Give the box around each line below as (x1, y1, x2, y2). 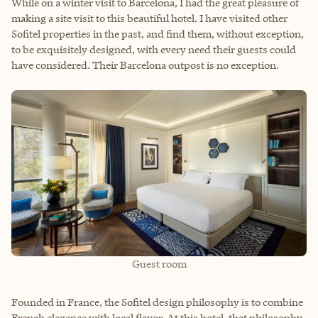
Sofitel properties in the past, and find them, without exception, (11, 26, 304, 40)
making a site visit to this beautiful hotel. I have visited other (11, 11, 287, 25)
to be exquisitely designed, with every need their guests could (11, 42, 296, 56)
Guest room (131, 256, 187, 270)
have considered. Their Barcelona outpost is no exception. (11, 57, 279, 72)
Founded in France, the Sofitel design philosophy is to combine (11, 295, 303, 309)
